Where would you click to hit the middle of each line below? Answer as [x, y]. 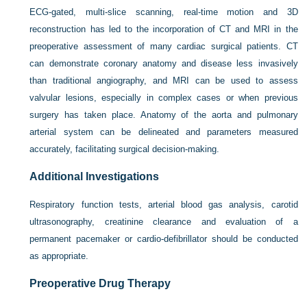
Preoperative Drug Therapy [100, 283]
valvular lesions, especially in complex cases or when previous [164, 97]
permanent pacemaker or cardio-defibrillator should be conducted [164, 238]
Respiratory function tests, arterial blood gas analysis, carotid [164, 204]
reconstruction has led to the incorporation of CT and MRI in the [164, 29]
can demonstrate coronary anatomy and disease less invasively [164, 63]
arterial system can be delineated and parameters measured [164, 132]
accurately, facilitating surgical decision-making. [125, 149]
